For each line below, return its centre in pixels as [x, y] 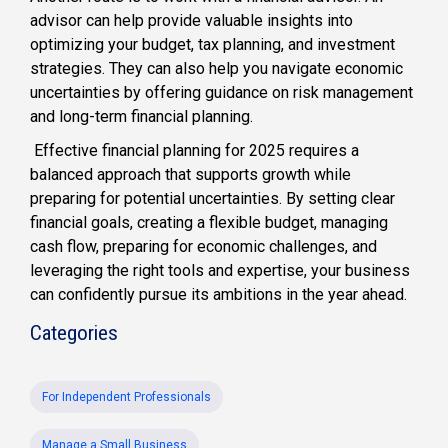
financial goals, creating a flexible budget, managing [209, 222]
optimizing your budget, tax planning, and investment [212, 44]
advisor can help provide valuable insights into [191, 20]
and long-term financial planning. [141, 116]
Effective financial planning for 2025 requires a [196, 150]
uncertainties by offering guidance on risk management [221, 92]
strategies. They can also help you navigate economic [216, 68]
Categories [74, 332]
